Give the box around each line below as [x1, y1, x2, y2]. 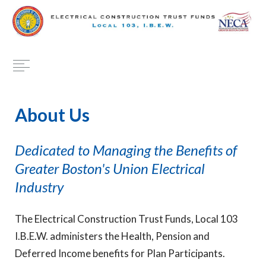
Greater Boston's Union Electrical [15, 160, 205, 177]
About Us [15, 104, 90, 125]
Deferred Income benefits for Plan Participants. [15, 247, 225, 259]
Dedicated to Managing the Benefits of [15, 141, 237, 159]
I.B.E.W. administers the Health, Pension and [15, 230, 210, 242]
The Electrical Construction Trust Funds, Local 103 [15, 213, 238, 225]
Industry [15, 178, 64, 195]
